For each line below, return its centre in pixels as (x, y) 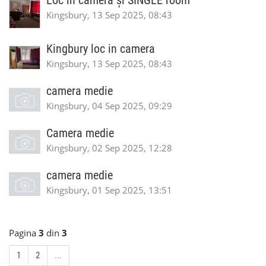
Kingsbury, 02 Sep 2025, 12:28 (109, 148)
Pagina (24, 233)
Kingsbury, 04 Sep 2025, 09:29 (109, 106)
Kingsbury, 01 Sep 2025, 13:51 (109, 190)
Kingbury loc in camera (101, 49)
